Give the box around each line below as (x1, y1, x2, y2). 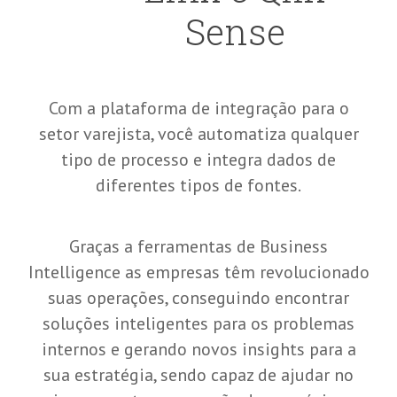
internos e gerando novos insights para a (41, 338, 356, 362)
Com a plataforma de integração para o (48, 97, 349, 121)
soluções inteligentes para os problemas (43, 312, 354, 336)
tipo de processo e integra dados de (61, 148, 336, 172)
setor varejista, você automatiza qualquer (38, 122, 359, 146)
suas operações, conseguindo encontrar (48, 286, 349, 310)
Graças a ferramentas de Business (69, 235, 328, 259)
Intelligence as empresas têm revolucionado (27, 261, 370, 284)
